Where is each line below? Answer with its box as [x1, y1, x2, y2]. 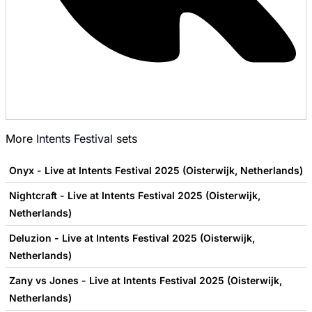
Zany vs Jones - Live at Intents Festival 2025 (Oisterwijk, [9, 274, 282, 287]
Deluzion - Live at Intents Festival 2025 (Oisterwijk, [9, 232, 255, 244]
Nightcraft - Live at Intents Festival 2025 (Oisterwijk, [9, 189, 260, 202]
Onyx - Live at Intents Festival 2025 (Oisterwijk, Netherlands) [9, 164, 303, 177]
